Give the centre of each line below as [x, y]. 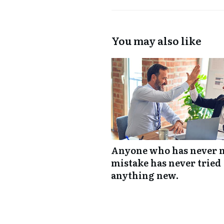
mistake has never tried [166, 162]
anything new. [145, 175]
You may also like [156, 40]
